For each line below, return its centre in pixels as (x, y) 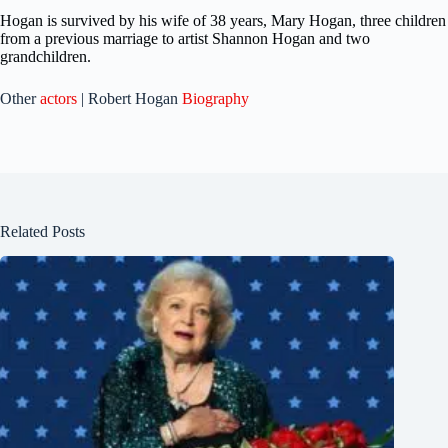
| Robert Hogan (129, 98)
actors (58, 98)
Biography (215, 98)
